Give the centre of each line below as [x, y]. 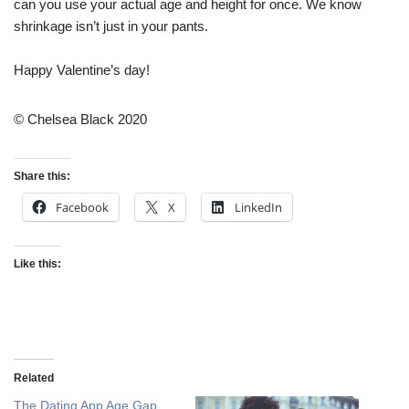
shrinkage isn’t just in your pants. [111, 26]
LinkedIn [258, 208]
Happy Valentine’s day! [82, 70]
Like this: [37, 264]
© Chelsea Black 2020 [80, 120]
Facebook [82, 208]
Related [34, 378]
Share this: [42, 177]
